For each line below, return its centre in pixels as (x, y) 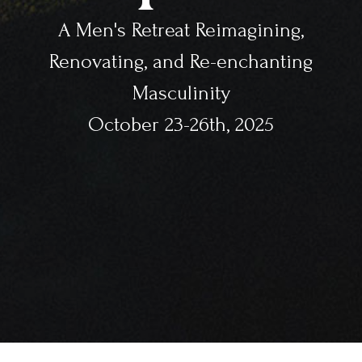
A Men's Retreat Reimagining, (181, 30)
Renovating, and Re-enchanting (181, 61)
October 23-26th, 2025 (181, 124)
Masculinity (181, 93)
